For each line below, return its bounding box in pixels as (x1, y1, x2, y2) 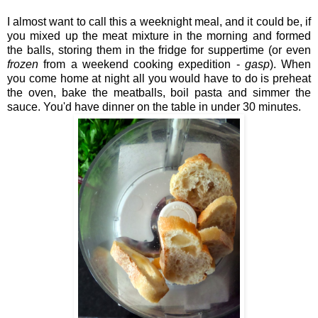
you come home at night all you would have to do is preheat (7, 72, 311, 84)
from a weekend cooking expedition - (43, 57, 245, 70)
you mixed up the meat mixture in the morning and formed (7, 29, 311, 42)
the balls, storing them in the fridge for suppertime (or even (7, 43, 311, 56)
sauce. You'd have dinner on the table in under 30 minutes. (7, 100, 301, 113)
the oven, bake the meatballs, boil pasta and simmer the (7, 86, 311, 99)
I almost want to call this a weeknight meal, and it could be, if (7, 15, 311, 28)
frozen (7, 57, 44, 70)
